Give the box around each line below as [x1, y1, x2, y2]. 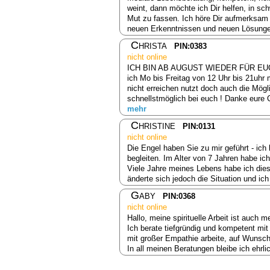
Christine [131, 119, 175, 131]
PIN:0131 [183, 121, 215, 131]
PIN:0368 [163, 191, 195, 201]
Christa [131, 39, 167, 51]
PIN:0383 [174, 41, 207, 51]
